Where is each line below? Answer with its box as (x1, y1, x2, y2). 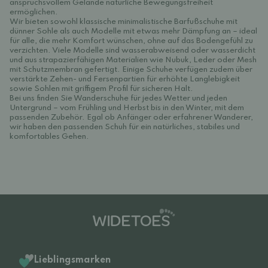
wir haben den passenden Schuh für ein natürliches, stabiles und (10, 123, 240, 131)
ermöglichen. (10, 8, 58, 16)
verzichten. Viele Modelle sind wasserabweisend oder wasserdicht (10, 47, 255, 54)
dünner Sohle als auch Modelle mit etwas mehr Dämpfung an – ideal (10, 28, 257, 35)
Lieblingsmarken (33, 255, 111, 265)
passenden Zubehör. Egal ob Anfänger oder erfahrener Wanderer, (10, 114, 253, 121)
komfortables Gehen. (10, 133, 89, 141)
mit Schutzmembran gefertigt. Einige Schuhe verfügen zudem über (10, 66, 252, 74)
